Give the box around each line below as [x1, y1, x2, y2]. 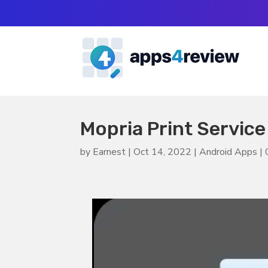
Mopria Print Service [80, 117, 266, 140]
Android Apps [199, 145, 258, 159]
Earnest [93, 145, 126, 159]
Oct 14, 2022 [133, 145, 192, 159]
